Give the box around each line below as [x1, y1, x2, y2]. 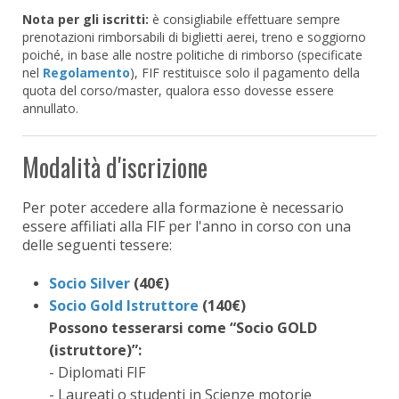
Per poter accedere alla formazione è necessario [22, 197, 344, 217]
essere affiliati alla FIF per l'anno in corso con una [22, 216, 351, 236]
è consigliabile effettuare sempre [152, 10, 340, 28]
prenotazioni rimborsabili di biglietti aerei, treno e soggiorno [22, 28, 366, 45]
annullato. [22, 99, 78, 117]
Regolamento [43, 63, 130, 81]
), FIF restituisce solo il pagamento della [130, 63, 360, 81]
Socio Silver [49, 273, 130, 293]
